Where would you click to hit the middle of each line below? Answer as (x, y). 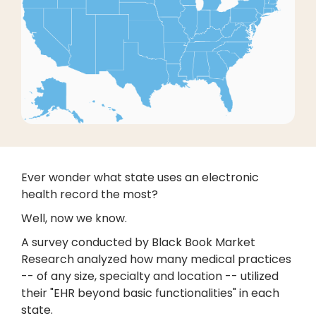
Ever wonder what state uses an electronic (140, 178)
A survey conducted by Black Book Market (138, 243)
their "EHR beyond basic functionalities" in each (150, 293)
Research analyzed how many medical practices (156, 260)
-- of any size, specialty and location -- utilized (150, 276)
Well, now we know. (74, 219)
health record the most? (90, 195)
